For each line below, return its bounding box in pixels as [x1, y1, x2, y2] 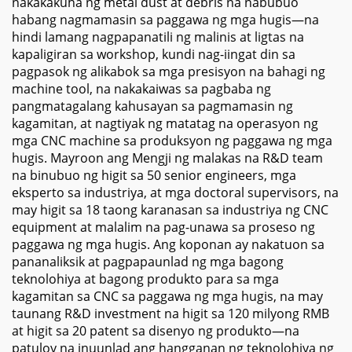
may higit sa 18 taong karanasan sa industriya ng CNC [12, 201, 328, 218]
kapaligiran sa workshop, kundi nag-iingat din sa [12, 46, 295, 63]
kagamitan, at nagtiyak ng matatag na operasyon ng [12, 115, 318, 132]
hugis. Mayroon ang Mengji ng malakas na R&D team [12, 149, 323, 167]
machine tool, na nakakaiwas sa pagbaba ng [12, 80, 271, 97]
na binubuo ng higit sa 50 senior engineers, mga [12, 167, 296, 184]
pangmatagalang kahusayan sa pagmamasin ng [12, 97, 293, 115]
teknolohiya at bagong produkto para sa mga [12, 270, 279, 288]
